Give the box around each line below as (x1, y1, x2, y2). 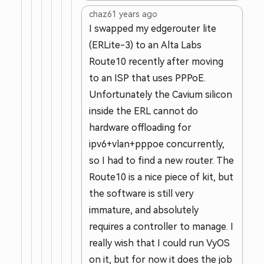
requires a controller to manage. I (89, 222, 233, 232)
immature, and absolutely (89, 205, 199, 215)
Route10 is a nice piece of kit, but (89, 172, 233, 182)
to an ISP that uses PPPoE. (89, 73, 206, 83)
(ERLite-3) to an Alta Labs (89, 40, 202, 50)
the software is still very (89, 189, 194, 199)
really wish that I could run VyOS (89, 238, 230, 248)
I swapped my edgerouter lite (89, 24, 216, 34)
